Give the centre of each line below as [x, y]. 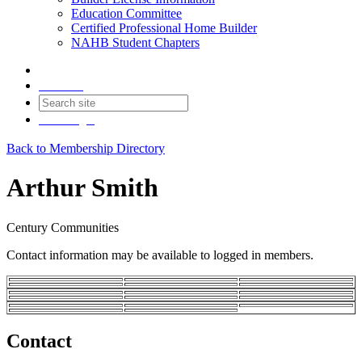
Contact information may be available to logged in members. [160, 255]
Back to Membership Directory [86, 148]
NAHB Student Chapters [135, 42]
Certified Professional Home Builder [164, 28]
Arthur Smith [82, 188]
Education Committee [126, 13]
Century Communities [63, 227]
